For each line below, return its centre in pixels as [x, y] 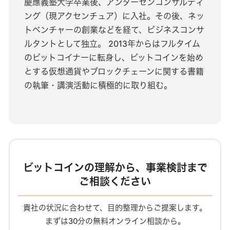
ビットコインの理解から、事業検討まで [115, 168]
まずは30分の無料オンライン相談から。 [115, 221]
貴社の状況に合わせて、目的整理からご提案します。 [115, 207]
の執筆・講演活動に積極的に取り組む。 [98, 85]
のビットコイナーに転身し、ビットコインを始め [113, 58]
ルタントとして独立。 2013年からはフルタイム [112, 44]
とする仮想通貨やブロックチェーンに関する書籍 [114, 72]
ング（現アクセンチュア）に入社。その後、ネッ [114, 16]
